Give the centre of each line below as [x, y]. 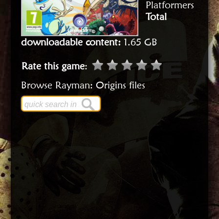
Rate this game [53, 66]
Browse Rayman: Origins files [83, 85]
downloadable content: [71, 42]
